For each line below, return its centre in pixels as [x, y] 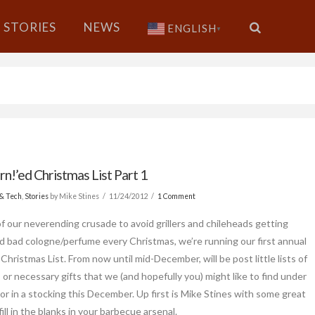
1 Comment [177, 196]
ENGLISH [192, 28]
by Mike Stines [74, 196]
